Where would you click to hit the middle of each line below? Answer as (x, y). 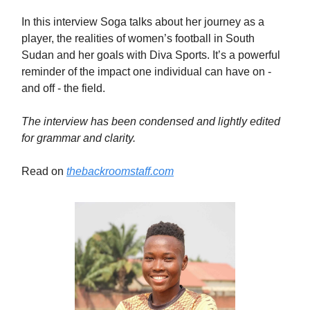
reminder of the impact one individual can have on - (146, 72)
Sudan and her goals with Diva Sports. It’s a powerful (151, 55)
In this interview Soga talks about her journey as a (143, 22)
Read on (44, 171)
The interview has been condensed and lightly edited (151, 121)
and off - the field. (63, 88)
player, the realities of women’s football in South (138, 38)
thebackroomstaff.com (120, 171)
